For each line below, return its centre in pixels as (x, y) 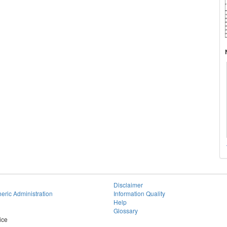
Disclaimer (128, 185)
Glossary (126, 211)
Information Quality (139, 194)
